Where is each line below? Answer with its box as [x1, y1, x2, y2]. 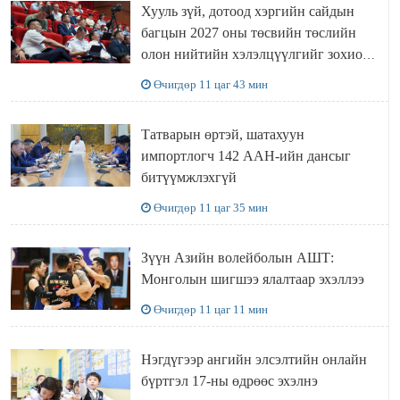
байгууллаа [140, 68, 209, 84]
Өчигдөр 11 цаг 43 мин [153, 78, 268, 92]
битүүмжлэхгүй [140, 170, 237, 186]
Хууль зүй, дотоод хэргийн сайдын [140, 4, 354, 20]
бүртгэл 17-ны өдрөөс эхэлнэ [140, 373, 318, 389]
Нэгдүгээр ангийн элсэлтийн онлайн [140, 352, 367, 368]
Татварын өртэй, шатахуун [140, 127, 304, 143]
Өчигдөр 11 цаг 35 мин [153, 201, 268, 215]
